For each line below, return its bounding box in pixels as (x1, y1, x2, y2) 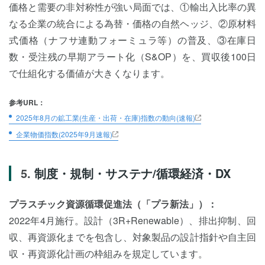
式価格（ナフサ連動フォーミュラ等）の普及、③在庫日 (9, 33, 256, 47)
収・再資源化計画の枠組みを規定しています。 (9, 247, 208, 260)
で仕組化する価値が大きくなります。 (9, 66, 170, 80)
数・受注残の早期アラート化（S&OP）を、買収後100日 (9, 50, 256, 63)
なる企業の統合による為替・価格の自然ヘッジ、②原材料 (9, 17, 256, 30)
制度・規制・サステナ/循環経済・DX (34, 164, 231, 182)
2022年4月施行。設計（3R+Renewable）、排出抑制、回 (9, 214, 256, 227)
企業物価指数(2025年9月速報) (16, 129, 112, 139)
